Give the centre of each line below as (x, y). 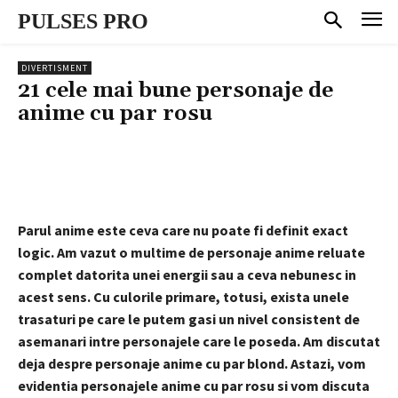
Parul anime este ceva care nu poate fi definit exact (183, 230)
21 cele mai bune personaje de (175, 90)
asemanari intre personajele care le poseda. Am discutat (199, 341)
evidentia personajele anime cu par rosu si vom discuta (194, 385)
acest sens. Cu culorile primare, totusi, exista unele (183, 296)
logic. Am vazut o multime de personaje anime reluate (191, 252)
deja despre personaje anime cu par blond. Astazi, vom (192, 363)
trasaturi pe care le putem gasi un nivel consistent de (189, 318)
